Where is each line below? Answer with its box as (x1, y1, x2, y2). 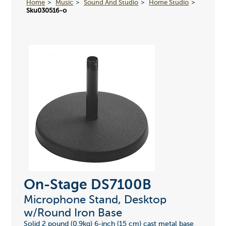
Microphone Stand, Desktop (23, 195, 166, 206)
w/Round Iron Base (23, 208, 122, 219)
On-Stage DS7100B (23, 178, 151, 193)
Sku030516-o (26, 7, 67, 14)
